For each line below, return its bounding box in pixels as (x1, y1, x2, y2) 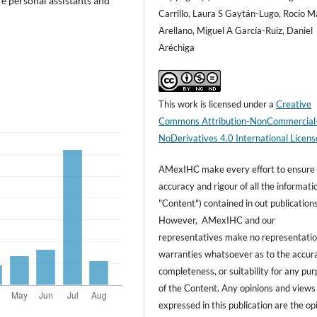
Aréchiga (158, 42, 195, 53)
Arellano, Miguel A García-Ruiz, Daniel (158, 25, 313, 36)
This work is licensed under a (158, 98, 277, 110)
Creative (276, 98, 312, 110)
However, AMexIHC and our (158, 214, 276, 226)
